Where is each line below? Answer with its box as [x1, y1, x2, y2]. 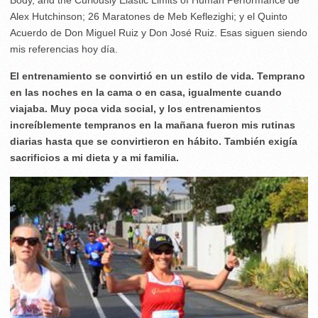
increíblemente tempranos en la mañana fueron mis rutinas [10, 119, 295, 131]
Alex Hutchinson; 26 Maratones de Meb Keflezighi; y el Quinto [10, 10, 287, 22]
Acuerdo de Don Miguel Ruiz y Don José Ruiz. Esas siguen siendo [10, 26, 307, 38]
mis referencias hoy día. [10, 43, 118, 55]
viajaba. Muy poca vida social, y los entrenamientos [10, 102, 261, 114]
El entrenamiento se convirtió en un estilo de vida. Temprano [10, 70, 305, 82]
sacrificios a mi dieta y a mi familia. [10, 151, 179, 163]
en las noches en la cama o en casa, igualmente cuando [10, 86, 282, 98]
